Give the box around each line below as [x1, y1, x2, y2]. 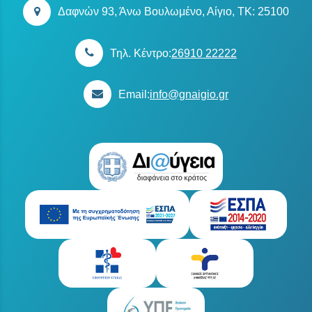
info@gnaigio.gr [150, 88, 228, 100]
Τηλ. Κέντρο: [110, 47, 171, 59]
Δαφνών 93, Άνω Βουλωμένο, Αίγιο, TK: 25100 [58, 6, 289, 18]
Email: [118, 88, 150, 100]
